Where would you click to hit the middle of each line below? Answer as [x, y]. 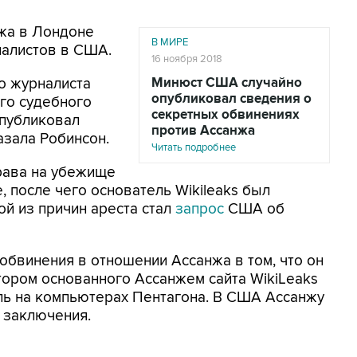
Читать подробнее [194, 147]
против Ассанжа [203, 131]
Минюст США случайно [227, 83]
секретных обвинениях [226, 115]
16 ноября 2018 [187, 59]
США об [254, 209]
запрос [200, 209]
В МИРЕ [170, 42]
